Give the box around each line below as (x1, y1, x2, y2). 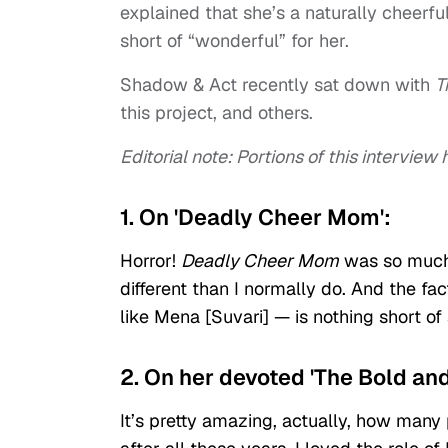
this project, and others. (120, 101, 313, 125)
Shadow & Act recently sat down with (120, 73, 435, 97)
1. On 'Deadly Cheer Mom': (120, 203, 391, 232)
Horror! (120, 249, 181, 273)
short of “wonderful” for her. (120, 29, 349, 53)
